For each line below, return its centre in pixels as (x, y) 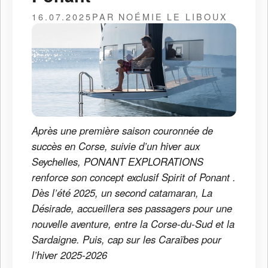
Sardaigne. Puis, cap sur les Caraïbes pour (127, 240)
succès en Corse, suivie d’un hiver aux (116, 146)
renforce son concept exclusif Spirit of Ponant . (134, 177)
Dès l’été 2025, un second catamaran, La (122, 193)
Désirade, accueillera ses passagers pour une (132, 208)
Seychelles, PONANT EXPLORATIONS (118, 162)
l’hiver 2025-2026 (69, 255)
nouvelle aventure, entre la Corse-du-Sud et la (133, 224)
